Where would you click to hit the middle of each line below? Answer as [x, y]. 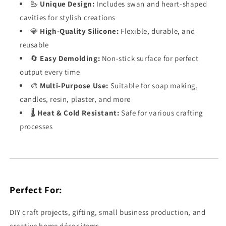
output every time [50, 72]
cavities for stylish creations [68, 18]
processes [36, 127]
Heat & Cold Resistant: [78, 113]
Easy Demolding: [70, 59]
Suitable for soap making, [153, 86]
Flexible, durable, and [157, 31]
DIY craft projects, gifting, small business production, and [108, 212]
